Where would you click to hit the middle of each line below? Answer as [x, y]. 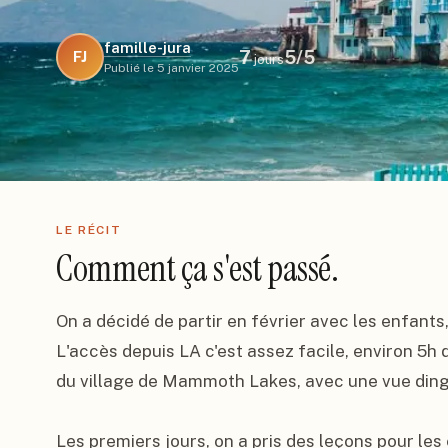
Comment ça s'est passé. [197, 268]
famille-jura [147, 47]
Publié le [129, 68]
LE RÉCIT [89, 230]
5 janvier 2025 [198, 68]
